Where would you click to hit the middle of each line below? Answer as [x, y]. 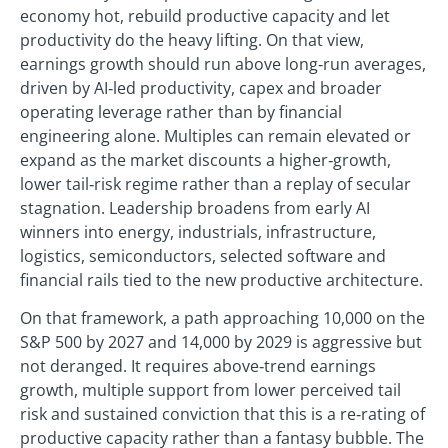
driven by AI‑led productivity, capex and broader [201, 87]
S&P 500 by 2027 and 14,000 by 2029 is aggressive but [221, 342]
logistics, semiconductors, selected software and [203, 255]
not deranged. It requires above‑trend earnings [198, 366]
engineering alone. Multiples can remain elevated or [215, 135]
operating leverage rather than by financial [181, 111]
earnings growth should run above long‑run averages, [223, 63]
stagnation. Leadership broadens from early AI [195, 207]
